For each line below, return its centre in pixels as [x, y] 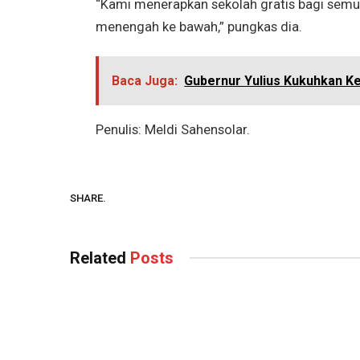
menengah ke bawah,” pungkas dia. [198, 27]
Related [100, 258]
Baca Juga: [145, 80]
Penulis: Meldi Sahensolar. [172, 129]
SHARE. [88, 198]
